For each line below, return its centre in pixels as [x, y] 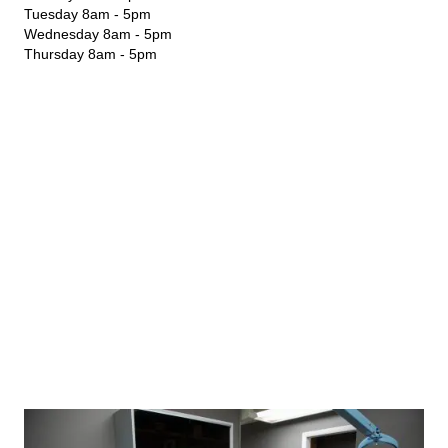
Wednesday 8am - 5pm [98, 34]
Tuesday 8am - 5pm [87, 14]
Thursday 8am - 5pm [90, 54]
